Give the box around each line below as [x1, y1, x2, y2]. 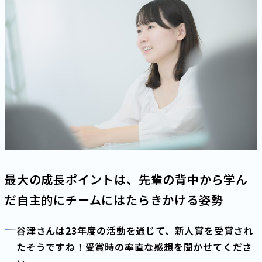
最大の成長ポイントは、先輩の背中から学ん [5, 171, 248, 188]
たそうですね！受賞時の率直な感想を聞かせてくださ [16, 240, 253, 254]
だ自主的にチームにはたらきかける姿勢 [5, 191, 223, 209]
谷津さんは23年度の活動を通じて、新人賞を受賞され [16, 223, 253, 238]
